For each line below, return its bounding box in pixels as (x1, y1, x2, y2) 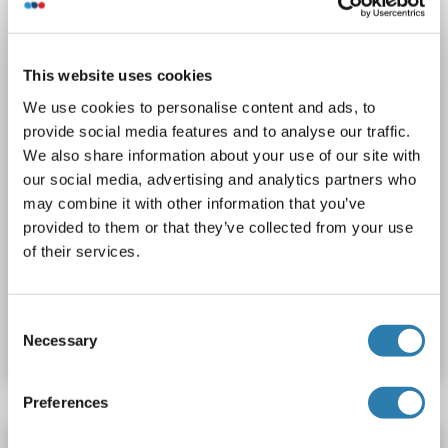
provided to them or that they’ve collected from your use (23, 218, 413, 236)
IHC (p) (239, 217, 278, 232)
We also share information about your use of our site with (23, 146, 421, 164)
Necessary (23, 331, 97, 349)
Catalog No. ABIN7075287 (13, 288, 201, 308)
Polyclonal (19, 2, 89, 21)
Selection (7, 335, 68, 353)
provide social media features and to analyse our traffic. (23, 122, 411, 140)
